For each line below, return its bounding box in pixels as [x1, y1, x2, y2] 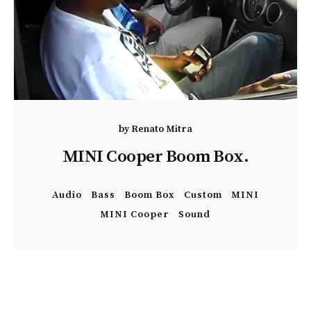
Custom [183, 189, 222, 201]
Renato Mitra [131, 123, 192, 135]
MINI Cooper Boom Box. [62, 146, 249, 167]
